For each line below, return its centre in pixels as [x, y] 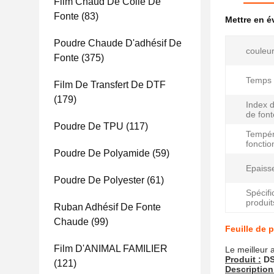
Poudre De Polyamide [102, 153]
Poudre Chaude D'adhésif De [118, 43]
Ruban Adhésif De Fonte [107, 207]
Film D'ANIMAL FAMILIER [111, 249]
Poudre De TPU [89, 126]
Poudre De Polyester [99, 180]
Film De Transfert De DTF [110, 85]
